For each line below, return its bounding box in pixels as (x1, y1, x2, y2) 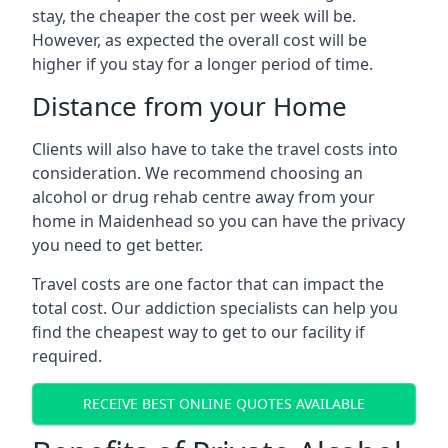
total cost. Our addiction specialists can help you (32, 296, 398, 319)
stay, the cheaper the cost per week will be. (32, 4, 356, 27)
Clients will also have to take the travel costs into (32, 137, 398, 160)
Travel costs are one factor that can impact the (32, 272, 384, 295)
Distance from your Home (32, 87, 347, 124)
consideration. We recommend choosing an (32, 161, 363, 184)
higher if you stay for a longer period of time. (32, 52, 373, 75)
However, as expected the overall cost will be (32, 28, 367, 51)
